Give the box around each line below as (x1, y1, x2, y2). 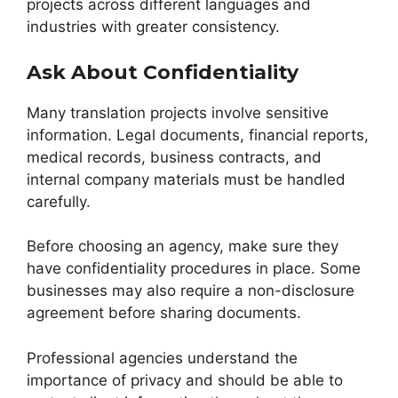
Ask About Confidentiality (27, 60, 298, 84)
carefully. (27, 192, 91, 211)
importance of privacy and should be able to (27, 370, 343, 389)
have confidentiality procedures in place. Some (27, 259, 361, 278)
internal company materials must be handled (27, 170, 346, 188)
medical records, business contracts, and (27, 147, 322, 166)
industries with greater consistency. (27, 18, 280, 36)
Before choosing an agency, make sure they (27, 237, 338, 256)
